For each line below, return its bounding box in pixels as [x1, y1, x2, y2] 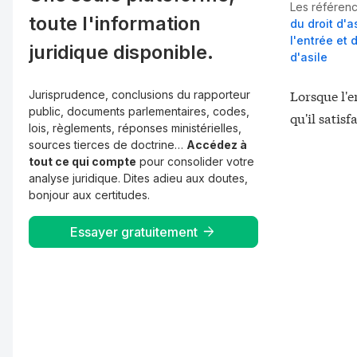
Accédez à [186, 138, 247, 151]
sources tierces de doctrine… [29, 138, 186, 151]
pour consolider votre [136, 155, 254, 168]
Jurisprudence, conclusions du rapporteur [29, 88, 250, 101]
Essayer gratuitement [70, 223, 198, 240]
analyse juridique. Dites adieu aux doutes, [29, 171, 248, 185]
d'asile [290, 50, 328, 65]
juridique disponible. [29, 41, 214, 64]
